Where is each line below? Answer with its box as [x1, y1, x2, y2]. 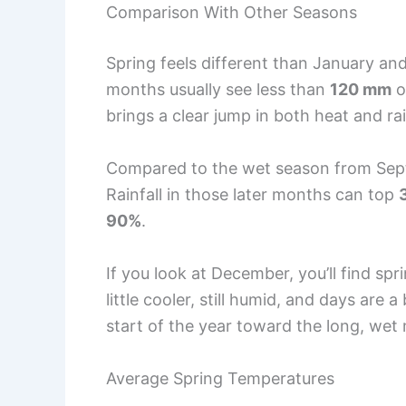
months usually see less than [106, 80, 330, 100]
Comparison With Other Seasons [106, 3, 357, 23]
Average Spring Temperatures [106, 368, 334, 388]
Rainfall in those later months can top [106, 184, 399, 204]
